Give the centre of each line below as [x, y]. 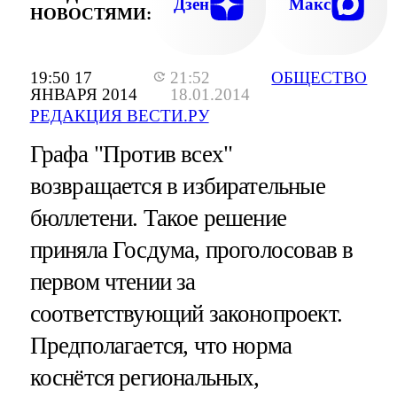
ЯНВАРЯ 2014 [83, 95]
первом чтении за [113, 282]
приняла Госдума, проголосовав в [191, 250]
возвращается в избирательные [177, 187]
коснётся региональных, [144, 378]
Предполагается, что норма [161, 346]
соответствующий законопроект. [186, 314]
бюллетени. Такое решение [158, 218]
